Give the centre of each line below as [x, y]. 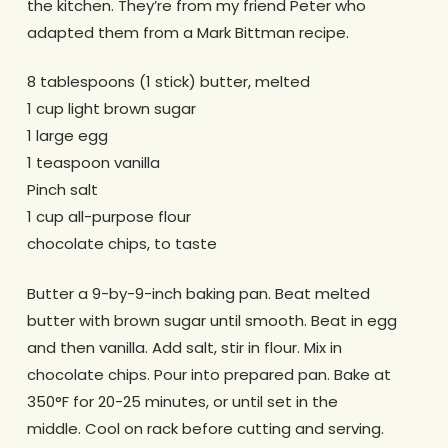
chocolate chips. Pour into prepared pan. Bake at [208, 374]
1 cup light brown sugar [111, 109]
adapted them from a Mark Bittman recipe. [187, 32]
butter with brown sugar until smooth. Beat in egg [211, 320]
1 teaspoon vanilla [93, 163]
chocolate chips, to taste [121, 244]
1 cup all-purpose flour [108, 217]
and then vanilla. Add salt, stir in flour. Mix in [184, 347]
